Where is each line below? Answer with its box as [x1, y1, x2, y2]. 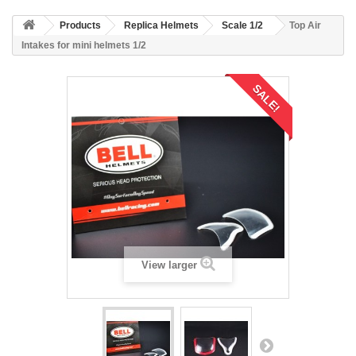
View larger [141, 259, 197, 271]
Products [60, 20, 101, 31]
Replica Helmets [124, 20, 199, 31]
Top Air [289, 20, 321, 31]
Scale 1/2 [222, 20, 263, 31]
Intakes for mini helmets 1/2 [21, 40, 146, 51]
